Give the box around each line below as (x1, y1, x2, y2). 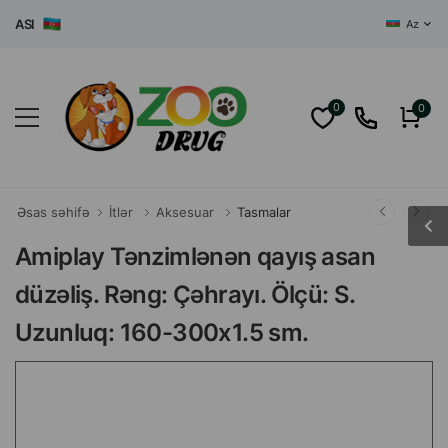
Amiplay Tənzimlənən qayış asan (15, 242, 375, 271)
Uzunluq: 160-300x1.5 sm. (15, 318, 309, 347)
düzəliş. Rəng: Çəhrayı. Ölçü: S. (15, 280, 355, 309)
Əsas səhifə (17, 204, 90, 220)
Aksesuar (156, 204, 214, 220)
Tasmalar (237, 204, 291, 220)
